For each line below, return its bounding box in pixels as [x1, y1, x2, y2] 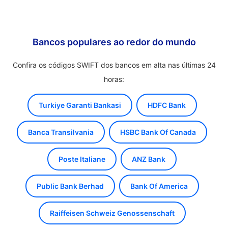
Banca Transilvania [28, 128, 94, 136]
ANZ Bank [132, 155, 165, 163]
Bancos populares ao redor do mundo [32, 37, 196, 47]
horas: [104, 75, 124, 83]
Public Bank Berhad [36, 182, 104, 190]
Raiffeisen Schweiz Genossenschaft [49, 209, 175, 217]
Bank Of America [130, 182, 188, 190]
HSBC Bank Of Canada [120, 128, 196, 136]
